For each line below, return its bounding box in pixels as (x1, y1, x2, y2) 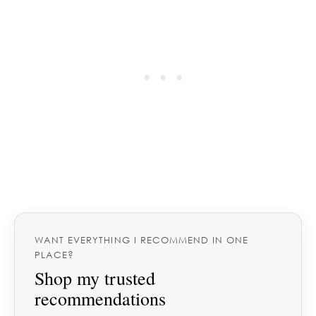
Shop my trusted (35, 266, 155, 291)
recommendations (35, 286, 166, 311)
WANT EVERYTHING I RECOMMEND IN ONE (35, 234, 249, 246)
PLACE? (35, 249, 75, 261)
